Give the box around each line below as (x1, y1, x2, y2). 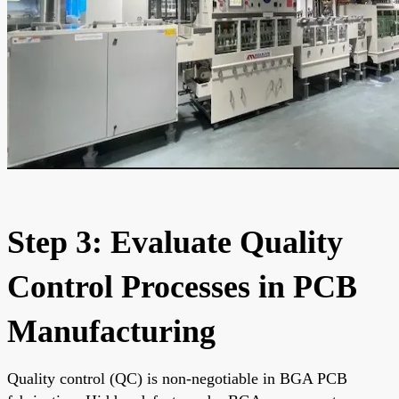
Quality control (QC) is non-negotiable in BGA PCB (7, 369, 347, 387)
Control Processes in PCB (7, 268, 357, 305)
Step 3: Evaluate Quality (7, 224, 343, 260)
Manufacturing (7, 313, 216, 349)
